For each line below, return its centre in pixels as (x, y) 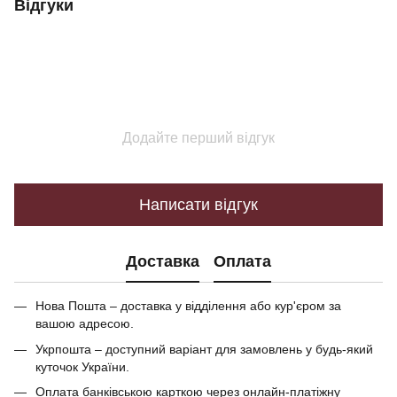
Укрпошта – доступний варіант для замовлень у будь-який (204, 349)
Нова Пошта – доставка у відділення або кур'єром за (188, 306)
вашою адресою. (85, 324)
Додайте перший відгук (198, 138)
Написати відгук (198, 204)
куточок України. (82, 366)
